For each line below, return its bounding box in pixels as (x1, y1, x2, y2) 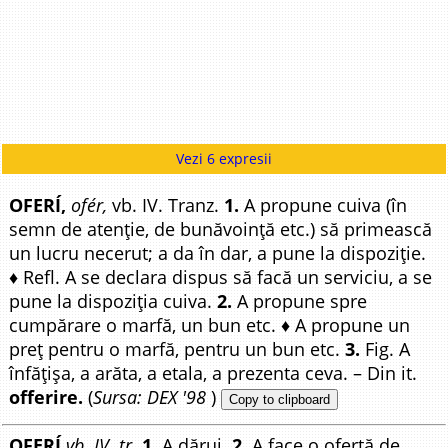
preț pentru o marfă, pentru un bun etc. (9, 337, 346, 361)
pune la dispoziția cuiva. (9, 289, 218, 313)
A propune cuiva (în (239, 193, 408, 217)
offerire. (9, 385, 84, 409)
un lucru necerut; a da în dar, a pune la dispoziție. (9, 241, 427, 265)
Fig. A (360, 337, 411, 361)
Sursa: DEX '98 (93, 385, 207, 409)
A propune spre (232, 289, 368, 313)
